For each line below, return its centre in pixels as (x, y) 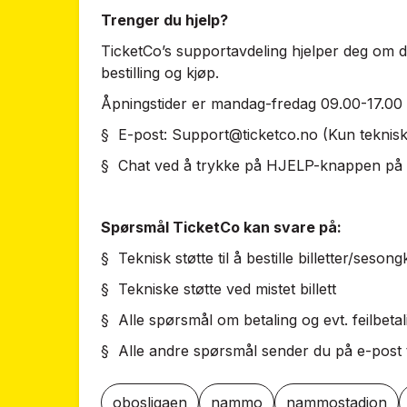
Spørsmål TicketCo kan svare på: (221, 227)
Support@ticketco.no (245, 134)
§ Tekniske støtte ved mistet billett (218, 289)
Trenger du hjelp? (164, 20)
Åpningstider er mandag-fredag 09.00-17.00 (252, 104)
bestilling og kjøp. (160, 73)
